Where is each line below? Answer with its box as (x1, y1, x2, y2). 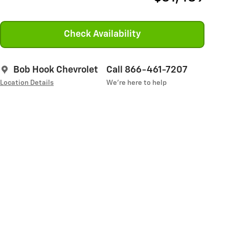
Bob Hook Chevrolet (13, 65, 98, 75)
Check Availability (63, 29, 141, 39)
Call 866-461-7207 (106, 65, 188, 75)
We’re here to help (106, 79, 167, 86)
